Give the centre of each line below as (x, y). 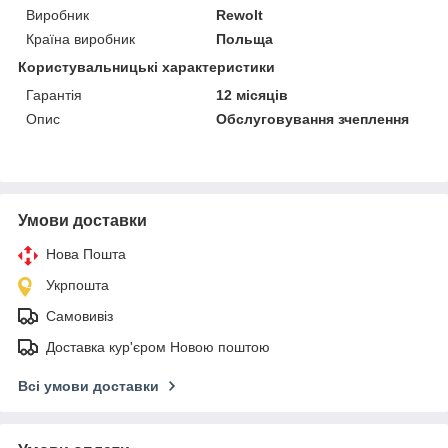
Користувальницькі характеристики (146, 66)
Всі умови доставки (88, 385)
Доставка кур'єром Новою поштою (158, 346)
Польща (245, 38)
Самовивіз (79, 315)
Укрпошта (77, 284)
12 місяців (252, 94)
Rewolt (240, 14)
